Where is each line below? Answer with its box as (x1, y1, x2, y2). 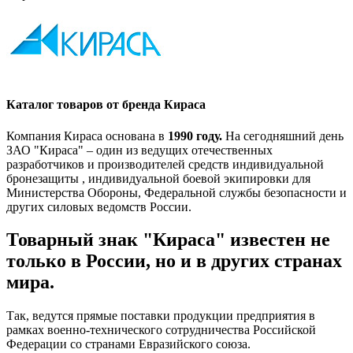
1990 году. (168, 128, 225, 143)
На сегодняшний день (225, 128, 344, 143)
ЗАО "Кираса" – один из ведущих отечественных (6, 143, 273, 157)
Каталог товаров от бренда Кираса (6, 98, 206, 112)
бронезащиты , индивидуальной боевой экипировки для (6, 171, 310, 185)
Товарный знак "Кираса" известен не (6, 229, 330, 251)
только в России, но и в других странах (6, 251, 342, 272)
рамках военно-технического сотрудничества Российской (6, 323, 316, 337)
